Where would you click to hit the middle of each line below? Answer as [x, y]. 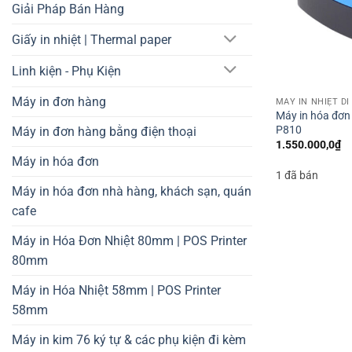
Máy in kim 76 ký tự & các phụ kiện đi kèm [129, 339]
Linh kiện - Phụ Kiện [66, 71]
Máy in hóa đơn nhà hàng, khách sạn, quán [132, 191]
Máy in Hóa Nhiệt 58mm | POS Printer [116, 290]
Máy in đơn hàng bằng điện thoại [104, 131]
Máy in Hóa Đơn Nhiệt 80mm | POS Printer [129, 240]
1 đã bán [297, 176]
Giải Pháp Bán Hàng [68, 9]
